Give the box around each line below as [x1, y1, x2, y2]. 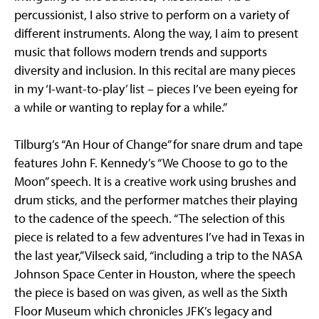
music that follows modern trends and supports [14, 43, 267, 61]
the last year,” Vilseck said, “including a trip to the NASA [14, 247, 303, 264]
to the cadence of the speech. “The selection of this [14, 210, 285, 227]
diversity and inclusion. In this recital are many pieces [14, 62, 296, 79]
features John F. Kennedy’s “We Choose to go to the [14, 155, 288, 172]
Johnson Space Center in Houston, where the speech [14, 266, 296, 283]
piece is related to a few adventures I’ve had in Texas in [14, 229, 305, 246]
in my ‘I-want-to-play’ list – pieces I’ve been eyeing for [14, 80, 298, 98]
